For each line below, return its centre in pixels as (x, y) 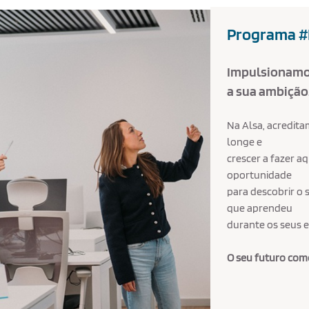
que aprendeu (261, 208)
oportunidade (261, 175)
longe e (245, 142)
